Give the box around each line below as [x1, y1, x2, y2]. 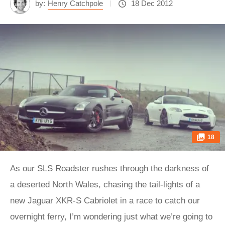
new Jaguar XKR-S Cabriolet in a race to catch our [10, 196, 200, 205]
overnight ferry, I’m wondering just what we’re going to [10, 212, 212, 221]
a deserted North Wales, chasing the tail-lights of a [10, 180, 200, 189]
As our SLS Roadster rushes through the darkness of [10, 164, 209, 173]
